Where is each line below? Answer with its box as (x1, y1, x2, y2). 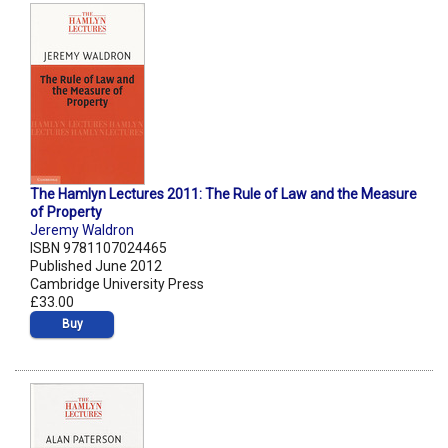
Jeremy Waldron (30, 222, 134, 239)
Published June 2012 (30, 258, 162, 275)
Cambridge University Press (30, 276, 204, 293)
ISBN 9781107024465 (30, 240, 167, 257)
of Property (30, 204, 102, 221)
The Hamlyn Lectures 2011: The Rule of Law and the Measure (30, 186, 417, 203)
